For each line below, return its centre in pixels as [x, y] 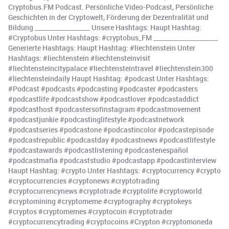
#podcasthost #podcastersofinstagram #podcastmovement [105, 109]
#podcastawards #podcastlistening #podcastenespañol [98, 150]
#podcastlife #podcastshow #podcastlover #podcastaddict [104, 99]
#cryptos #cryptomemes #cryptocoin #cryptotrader [90, 212]
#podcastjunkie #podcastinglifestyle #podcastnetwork [96, 120]
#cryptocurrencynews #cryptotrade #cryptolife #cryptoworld [105, 191]
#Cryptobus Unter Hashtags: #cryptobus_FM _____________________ [113, 38]
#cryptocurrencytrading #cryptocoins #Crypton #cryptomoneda [110, 222]
